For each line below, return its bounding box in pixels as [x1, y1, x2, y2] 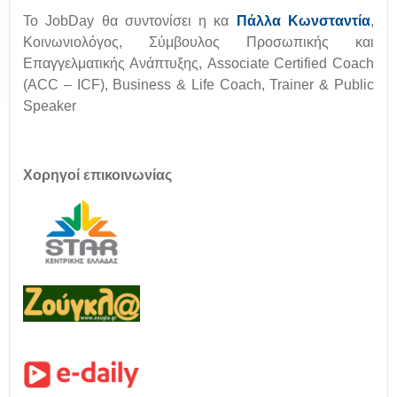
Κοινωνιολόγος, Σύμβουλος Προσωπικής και [23, 35, 374, 50]
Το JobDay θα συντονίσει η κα [23, 13, 237, 28]
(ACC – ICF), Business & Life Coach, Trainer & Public [23, 77, 374, 92]
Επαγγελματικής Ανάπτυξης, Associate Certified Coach [23, 56, 374, 71]
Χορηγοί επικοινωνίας [23, 167, 172, 183]
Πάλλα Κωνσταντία [236, 13, 371, 28]
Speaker [23, 98, 76, 113]
